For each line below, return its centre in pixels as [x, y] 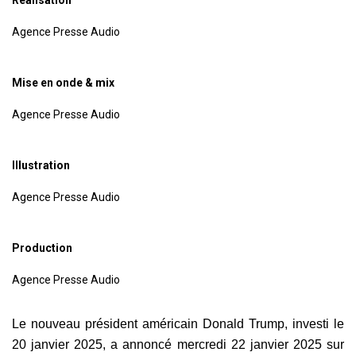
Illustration [41, 165]
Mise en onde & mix [63, 82]
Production [42, 248]
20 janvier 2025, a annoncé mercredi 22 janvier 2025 [169, 344]
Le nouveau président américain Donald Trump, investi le [178, 323]
